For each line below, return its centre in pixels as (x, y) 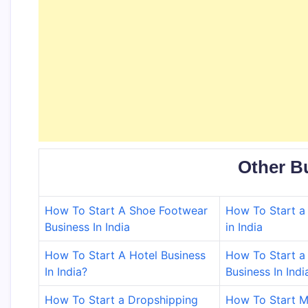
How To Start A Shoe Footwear (126, 210)
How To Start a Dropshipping (121, 300)
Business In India (87, 227)
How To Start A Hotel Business (125, 255)
